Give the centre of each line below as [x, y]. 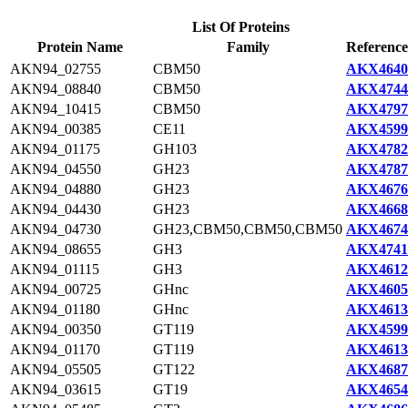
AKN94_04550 [56, 169]
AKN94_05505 [56, 369]
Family [248, 47]
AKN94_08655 [56, 249]
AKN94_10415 [56, 109]
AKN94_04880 [56, 189]
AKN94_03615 [56, 389]
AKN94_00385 [56, 129]
